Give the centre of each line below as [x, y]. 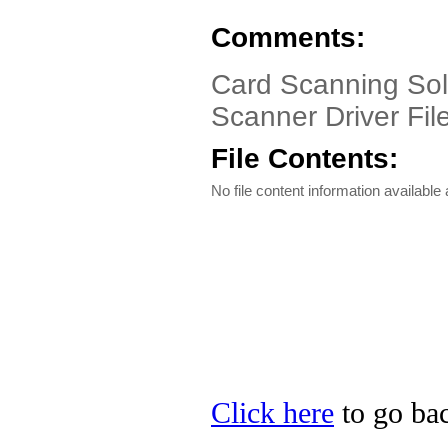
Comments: [288, 37]
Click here [272, 413]
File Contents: [304, 158]
